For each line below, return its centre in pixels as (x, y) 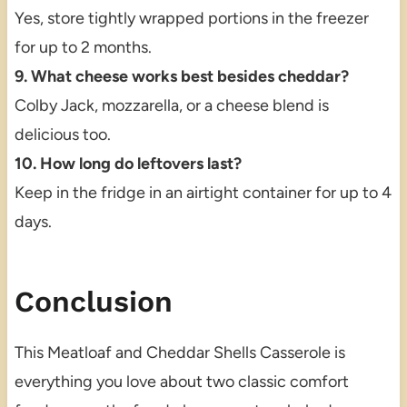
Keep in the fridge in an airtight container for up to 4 (203, 193)
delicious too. (62, 135)
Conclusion (93, 302)
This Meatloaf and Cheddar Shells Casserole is (179, 353)
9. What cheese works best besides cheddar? (181, 77)
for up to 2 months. (83, 48)
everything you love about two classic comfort (181, 382)
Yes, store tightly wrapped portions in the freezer (191, 19)
